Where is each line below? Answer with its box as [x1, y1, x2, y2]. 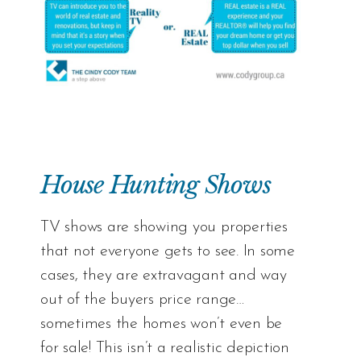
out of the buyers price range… [40, 291, 244, 308]
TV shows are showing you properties [40, 218, 288, 235]
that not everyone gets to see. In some [40, 243, 295, 259]
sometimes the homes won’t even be [40, 315, 283, 332]
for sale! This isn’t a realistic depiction [40, 339, 289, 356]
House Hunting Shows [40, 169, 271, 200]
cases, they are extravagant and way [40, 267, 287, 284]
